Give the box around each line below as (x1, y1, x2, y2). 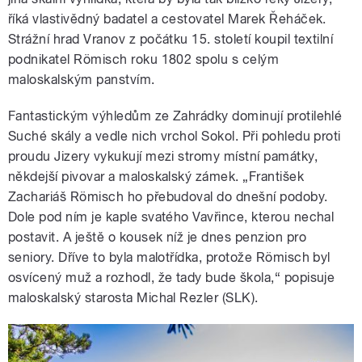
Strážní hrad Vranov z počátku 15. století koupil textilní (8, 32, 334, 48)
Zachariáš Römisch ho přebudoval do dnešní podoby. (8, 189, 328, 205)
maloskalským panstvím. (8, 72, 155, 88)
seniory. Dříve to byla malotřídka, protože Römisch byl (8, 250, 330, 266)
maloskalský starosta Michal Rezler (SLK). (8, 290, 259, 306)
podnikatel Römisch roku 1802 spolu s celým (8, 52, 280, 68)
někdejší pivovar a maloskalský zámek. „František (8, 169, 305, 185)
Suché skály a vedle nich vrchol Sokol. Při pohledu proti (8, 128, 341, 145)
